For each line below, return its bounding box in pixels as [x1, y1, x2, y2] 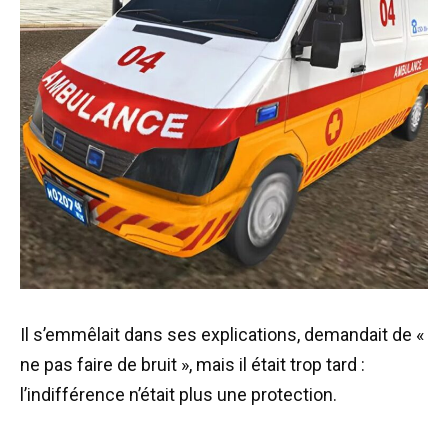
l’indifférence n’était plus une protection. [20, 383, 337, 405]
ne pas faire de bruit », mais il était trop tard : [20, 353, 365, 375]
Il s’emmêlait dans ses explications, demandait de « [20, 323, 424, 345]
